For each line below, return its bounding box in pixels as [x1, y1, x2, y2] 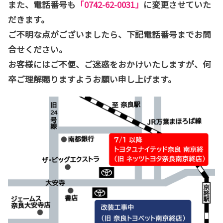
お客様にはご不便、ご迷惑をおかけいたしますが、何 [8, 58, 211, 70]
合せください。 [8, 43, 67, 55]
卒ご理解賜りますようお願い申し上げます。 [8, 73, 176, 85]
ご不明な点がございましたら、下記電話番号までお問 [8, 28, 211, 40]
